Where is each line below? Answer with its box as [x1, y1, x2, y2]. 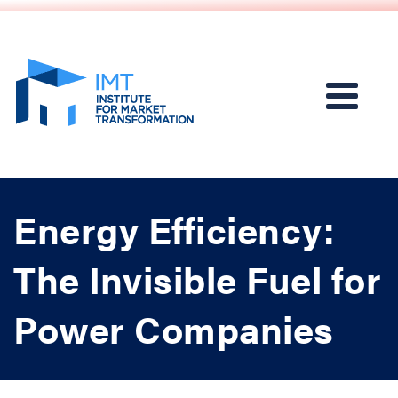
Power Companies [13, 302, 334, 354]
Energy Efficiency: [13, 203, 334, 255]
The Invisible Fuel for [13, 252, 381, 305]
